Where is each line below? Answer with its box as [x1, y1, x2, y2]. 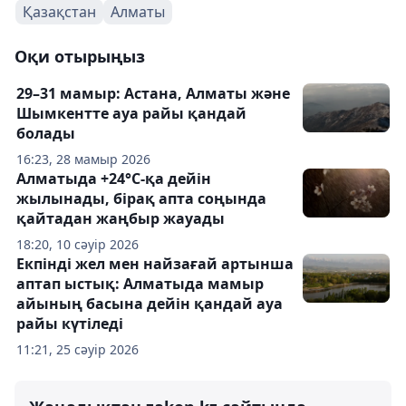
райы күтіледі [16, 314, 123, 333]
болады [16, 123, 75, 143]
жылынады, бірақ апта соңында [16, 188, 266, 208]
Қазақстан [23, 2, 96, 22]
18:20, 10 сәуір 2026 [16, 236, 139, 253]
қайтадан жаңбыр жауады [16, 208, 225, 228]
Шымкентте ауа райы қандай [16, 103, 246, 123]
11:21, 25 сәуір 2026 [16, 341, 139, 358]
